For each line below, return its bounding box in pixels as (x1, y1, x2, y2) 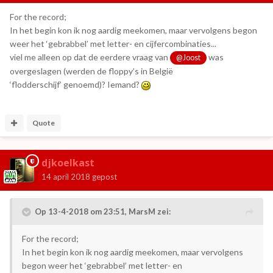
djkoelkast (41, 156, 94, 170)
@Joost (176, 53, 201, 63)
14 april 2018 (41, 172, 90, 182)
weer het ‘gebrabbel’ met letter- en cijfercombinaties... (10, 38, 216, 49)
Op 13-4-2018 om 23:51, (35, 207, 129, 217)
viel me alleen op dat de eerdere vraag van (10, 52, 170, 63)
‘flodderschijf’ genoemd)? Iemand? (10, 79, 141, 90)
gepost (90, 172, 117, 182)
